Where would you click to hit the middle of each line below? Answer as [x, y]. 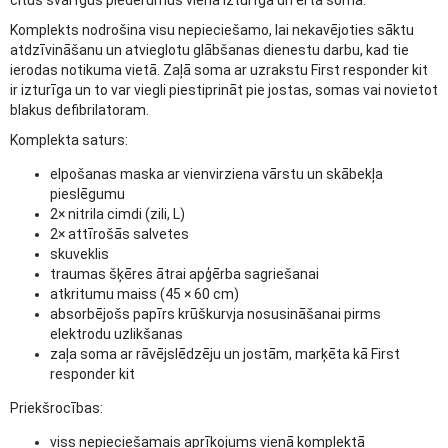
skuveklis [79, 254]
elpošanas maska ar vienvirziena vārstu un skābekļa [216, 174]
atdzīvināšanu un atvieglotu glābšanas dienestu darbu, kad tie [209, 50]
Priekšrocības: [56, 408]
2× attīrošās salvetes [119, 234]
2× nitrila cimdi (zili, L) [117, 214]
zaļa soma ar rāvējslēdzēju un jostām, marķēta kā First [225, 354]
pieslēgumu [87, 194]
